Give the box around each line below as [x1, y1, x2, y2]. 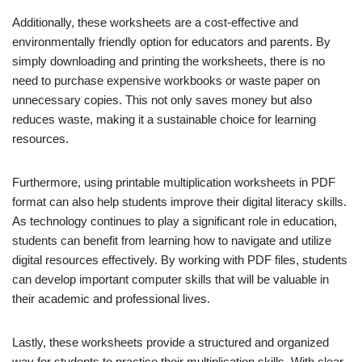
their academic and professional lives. [12, 291, 210, 305]
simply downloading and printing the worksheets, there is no [12, 53, 325, 68]
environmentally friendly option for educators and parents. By [12, 34, 330, 48]
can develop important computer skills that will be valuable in [12, 271, 329, 286]
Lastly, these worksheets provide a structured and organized [12, 335, 329, 349]
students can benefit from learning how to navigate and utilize [12, 233, 331, 247]
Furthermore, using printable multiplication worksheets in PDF [12, 175, 335, 189]
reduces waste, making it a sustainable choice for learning [12, 112, 316, 126]
